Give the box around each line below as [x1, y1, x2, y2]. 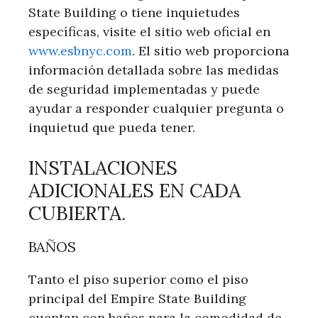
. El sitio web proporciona [132, 42, 290, 59]
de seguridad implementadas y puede [28, 80, 260, 97]
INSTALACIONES [28, 155, 177, 180]
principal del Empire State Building [28, 290, 246, 307]
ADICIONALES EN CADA [28, 177, 241, 202]
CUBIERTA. [28, 200, 126, 225]
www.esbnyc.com [28, 42, 132, 59]
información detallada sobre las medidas [28, 61, 279, 78]
